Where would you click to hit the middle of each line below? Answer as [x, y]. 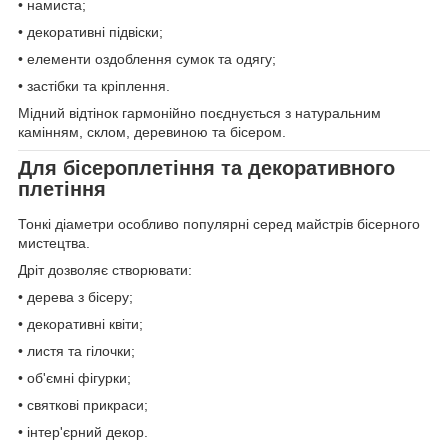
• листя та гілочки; [76, 351]
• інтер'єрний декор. [83, 432]
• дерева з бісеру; [75, 297]
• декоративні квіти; [80, 324]
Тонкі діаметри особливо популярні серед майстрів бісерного [219, 224]
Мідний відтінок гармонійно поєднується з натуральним [199, 112]
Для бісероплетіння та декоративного [206, 167]
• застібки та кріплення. [94, 85]
